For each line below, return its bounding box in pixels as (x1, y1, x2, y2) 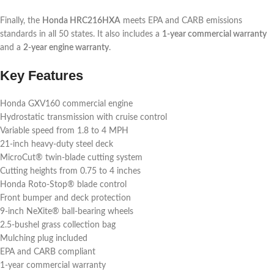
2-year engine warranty (23, 43, 109, 53)
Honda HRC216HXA (42, 17, 120, 26)
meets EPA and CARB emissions (120, 17, 242, 26)
